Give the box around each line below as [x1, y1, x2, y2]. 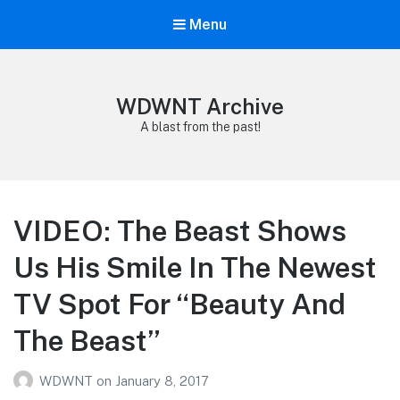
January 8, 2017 [115, 372, 209, 388]
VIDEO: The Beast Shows [13, 214, 346, 248]
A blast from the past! [139, 120, 261, 135]
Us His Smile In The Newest [13, 251, 377, 285]
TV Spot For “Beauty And [13, 287, 346, 321]
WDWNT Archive [116, 94, 284, 120]
